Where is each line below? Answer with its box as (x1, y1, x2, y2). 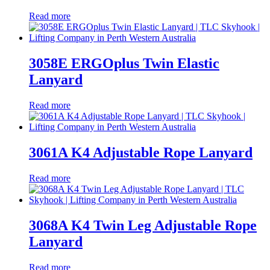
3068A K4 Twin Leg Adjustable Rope (29, 217, 257, 233)
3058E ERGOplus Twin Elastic (29, 55, 219, 72)
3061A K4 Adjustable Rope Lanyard (29, 145, 253, 161)
